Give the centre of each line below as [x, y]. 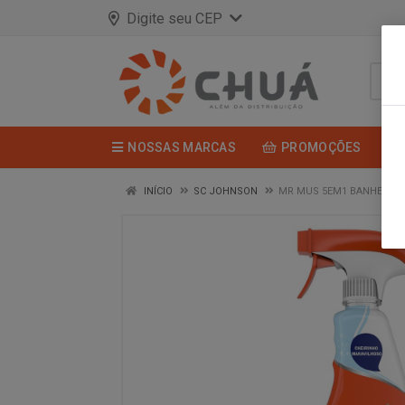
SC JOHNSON [226, 191]
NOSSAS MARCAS [182, 147]
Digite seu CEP [174, 18]
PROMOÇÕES [321, 147]
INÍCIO [157, 191]
